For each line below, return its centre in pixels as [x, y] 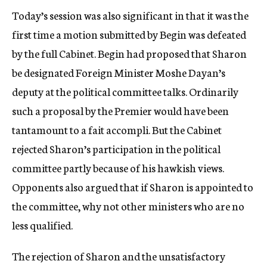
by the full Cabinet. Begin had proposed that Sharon [129, 53]
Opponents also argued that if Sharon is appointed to [133, 187]
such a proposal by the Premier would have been [120, 110]
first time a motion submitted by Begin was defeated [129, 34]
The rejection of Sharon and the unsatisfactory [119, 256]
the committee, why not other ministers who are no [128, 206]
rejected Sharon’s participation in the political [116, 148]
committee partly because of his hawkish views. [118, 167]
